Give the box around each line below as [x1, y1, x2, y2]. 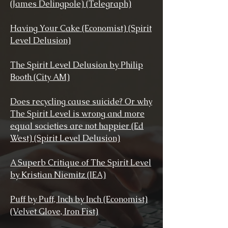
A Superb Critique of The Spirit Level [10, 157, 151, 168]
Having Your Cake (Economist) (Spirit [10, 23, 152, 34]
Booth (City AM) [10, 72, 70, 82]
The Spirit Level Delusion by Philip [10, 60, 143, 70]
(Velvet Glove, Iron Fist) [10, 206, 98, 217]
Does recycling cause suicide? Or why [10, 96, 152, 107]
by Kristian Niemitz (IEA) [10, 169, 106, 180]
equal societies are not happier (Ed [10, 121, 144, 131]
